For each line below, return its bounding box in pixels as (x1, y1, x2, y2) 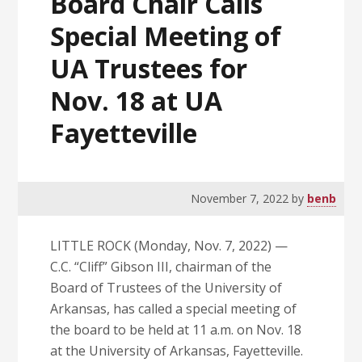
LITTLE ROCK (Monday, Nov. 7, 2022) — (50, 237, 288, 255)
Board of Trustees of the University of (50, 279, 283, 297)
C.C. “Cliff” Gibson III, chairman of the (50, 258, 272, 276)
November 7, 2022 (190, 191, 288, 206)
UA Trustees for (50, 51, 248, 86)
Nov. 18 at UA (50, 83, 223, 118)
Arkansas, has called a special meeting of (50, 300, 297, 318)
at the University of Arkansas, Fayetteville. (50, 342, 304, 360)
